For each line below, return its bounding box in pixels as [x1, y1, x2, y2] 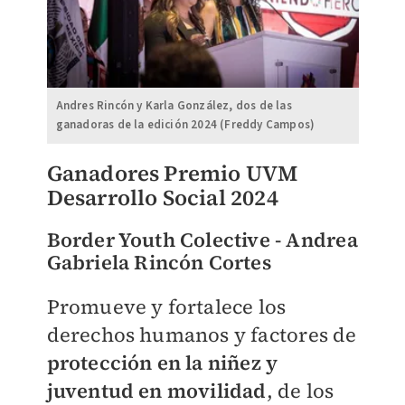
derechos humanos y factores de [46, 320, 357, 348]
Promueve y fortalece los [46, 292, 287, 320]
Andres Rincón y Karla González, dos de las [55, 97, 292, 114]
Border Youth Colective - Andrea [46, 225, 358, 253]
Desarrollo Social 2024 [46, 182, 278, 212]
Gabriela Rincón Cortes [46, 248, 271, 276]
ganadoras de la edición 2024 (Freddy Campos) [55, 116, 316, 133]
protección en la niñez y [46, 348, 278, 376]
